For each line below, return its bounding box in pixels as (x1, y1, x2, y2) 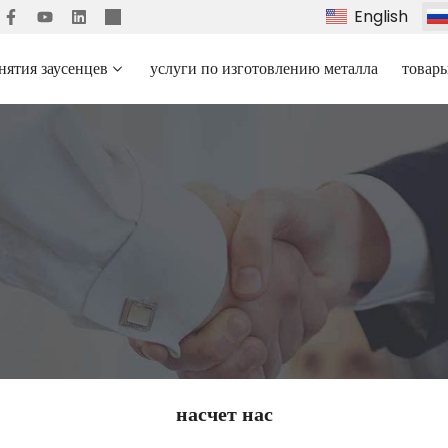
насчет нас (175, 400, 273, 428)
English (354, 5, 408, 28)
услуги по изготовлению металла (149, 57, 378, 80)
